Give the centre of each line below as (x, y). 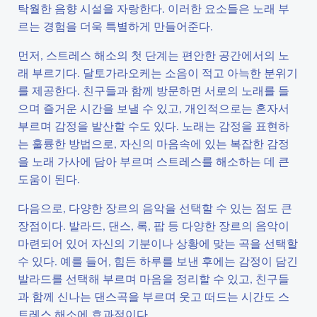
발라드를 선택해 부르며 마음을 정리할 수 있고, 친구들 (154, 278)
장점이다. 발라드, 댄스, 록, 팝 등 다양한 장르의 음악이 (154, 225)
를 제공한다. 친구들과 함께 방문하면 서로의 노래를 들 (154, 90)
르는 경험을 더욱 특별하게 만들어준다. (115, 26)
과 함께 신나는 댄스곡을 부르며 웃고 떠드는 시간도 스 (154, 296)
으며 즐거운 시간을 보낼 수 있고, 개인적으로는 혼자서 (154, 108)
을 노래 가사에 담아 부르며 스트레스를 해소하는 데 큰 (154, 161)
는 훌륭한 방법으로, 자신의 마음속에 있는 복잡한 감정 (154, 143)
